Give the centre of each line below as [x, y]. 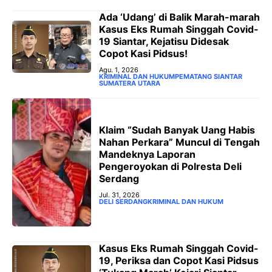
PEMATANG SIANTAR [209, 77]
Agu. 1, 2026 [119, 70]
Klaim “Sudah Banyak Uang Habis [177, 130]
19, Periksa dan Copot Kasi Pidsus [179, 260]
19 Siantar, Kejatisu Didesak [164, 42]
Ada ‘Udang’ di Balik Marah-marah [179, 17]
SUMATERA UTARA [130, 83]
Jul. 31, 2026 [119, 195]
